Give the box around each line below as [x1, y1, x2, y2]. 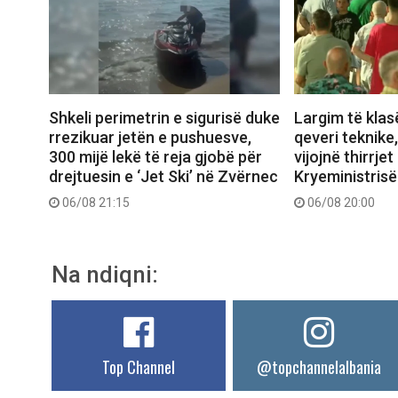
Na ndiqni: [52, 261, 158, 289]
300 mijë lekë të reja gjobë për [49, 147, 262, 167]
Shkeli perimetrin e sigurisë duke [49, 108, 280, 128]
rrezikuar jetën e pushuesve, [49, 128, 251, 147]
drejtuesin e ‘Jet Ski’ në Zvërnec [49, 167, 278, 187]
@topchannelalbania [257, 355, 382, 379]
